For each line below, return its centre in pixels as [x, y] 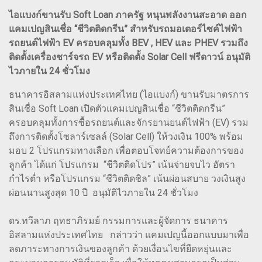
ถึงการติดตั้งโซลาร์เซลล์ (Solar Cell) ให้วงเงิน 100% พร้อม [126, 136]
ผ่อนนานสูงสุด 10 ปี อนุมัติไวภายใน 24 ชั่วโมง [104, 192]
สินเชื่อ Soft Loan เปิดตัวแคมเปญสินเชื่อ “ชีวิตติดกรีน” [117, 108]
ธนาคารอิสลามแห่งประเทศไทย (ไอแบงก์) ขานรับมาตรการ [129, 94]
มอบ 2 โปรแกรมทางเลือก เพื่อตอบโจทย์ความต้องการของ [126, 150]
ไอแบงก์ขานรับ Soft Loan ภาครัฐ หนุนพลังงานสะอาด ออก [128, 15]
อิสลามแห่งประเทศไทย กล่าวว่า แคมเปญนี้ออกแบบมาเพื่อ [129, 235]
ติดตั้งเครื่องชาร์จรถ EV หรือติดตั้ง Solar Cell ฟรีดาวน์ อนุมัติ [130, 57]
